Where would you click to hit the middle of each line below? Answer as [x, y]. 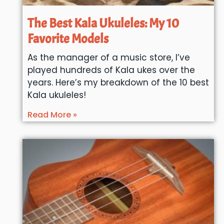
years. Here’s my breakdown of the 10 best [118, 82]
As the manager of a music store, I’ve [108, 57]
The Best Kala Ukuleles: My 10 [103, 23]
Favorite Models [68, 38]
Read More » [52, 114]
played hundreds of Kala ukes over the [111, 70]
